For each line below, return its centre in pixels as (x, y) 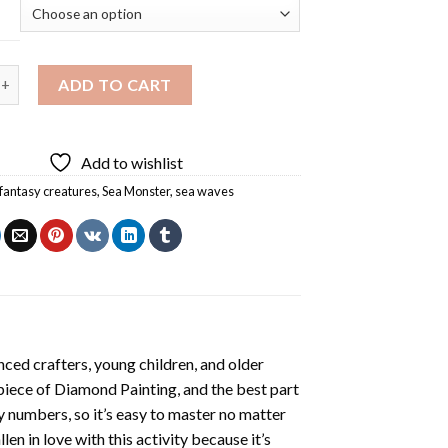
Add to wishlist (132, 162)
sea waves (205, 190)
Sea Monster (136, 190)
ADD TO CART (115, 84)
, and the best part (237, 388)
